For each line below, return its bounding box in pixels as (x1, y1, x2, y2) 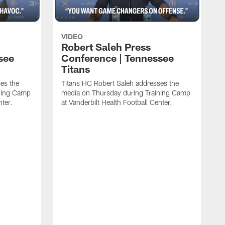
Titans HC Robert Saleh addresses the (61, 78, 179, 87)
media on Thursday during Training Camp (61, 88, 190, 97)
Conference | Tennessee (61, 51, 174, 64)
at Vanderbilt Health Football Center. (61, 97, 172, 106)
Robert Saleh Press (61, 40, 151, 53)
